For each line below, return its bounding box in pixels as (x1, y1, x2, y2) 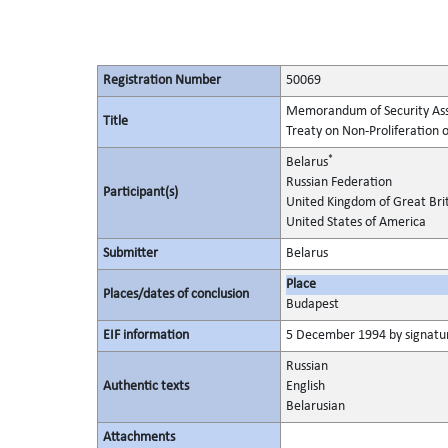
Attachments (102, 430, 175, 445)
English (285, 379, 325, 394)
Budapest (285, 297, 339, 312)
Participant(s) (102, 185, 178, 200)
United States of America (285, 215, 426, 230)
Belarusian (285, 399, 345, 414)
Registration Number (102, 73, 221, 88)
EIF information (102, 328, 189, 343)
